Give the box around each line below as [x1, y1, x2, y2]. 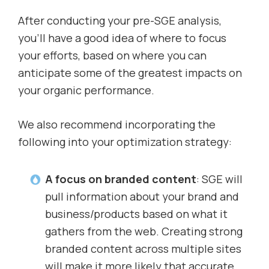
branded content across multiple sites [45, 241, 241, 256]
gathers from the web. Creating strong [45, 224, 243, 239]
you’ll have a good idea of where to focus [18, 31, 226, 46]
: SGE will [196, 172, 243, 187]
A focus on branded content [45, 172, 196, 187]
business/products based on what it [45, 207, 228, 222]
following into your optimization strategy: [18, 134, 232, 150]
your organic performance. [18, 83, 154, 98]
